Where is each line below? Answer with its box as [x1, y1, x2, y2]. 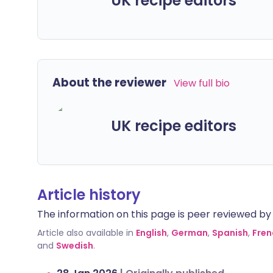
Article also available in [37, 227, 133, 239]
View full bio [174, 76, 230, 90]
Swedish [56, 239, 93, 252]
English [136, 227, 167, 239]
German [171, 227, 208, 239]
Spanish [212, 227, 248, 239]
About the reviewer [52, 74, 166, 91]
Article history [37, 185, 141, 205]
